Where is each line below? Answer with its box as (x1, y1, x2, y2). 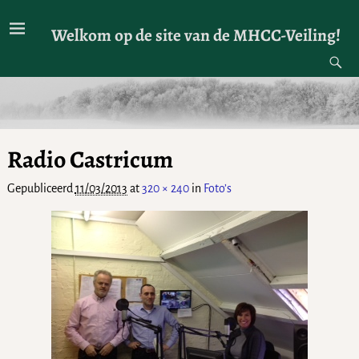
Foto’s (203, 182, 232, 196)
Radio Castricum (6, 143, 173, 175)
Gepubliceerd (6, 182, 75, 196)
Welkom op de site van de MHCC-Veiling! (51, 22, 341, 46)
